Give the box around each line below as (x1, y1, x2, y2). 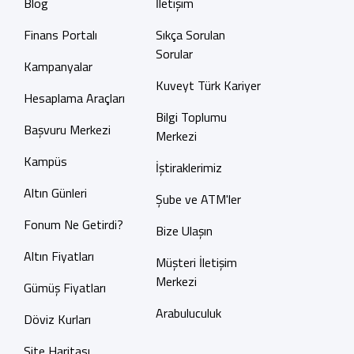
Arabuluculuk (155, 303, 221, 322)
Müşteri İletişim (155, 253, 237, 272)
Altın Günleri (23, 183, 87, 202)
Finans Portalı (23, 25, 97, 44)
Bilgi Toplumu (155, 107, 227, 126)
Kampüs (23, 152, 67, 171)
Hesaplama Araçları (23, 88, 125, 107)
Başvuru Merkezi (23, 120, 111, 139)
